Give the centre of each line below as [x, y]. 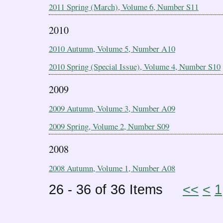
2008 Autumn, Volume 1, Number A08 [112, 168]
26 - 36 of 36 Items [116, 190]
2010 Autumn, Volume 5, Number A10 [112, 49]
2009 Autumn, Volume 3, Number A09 [112, 108]
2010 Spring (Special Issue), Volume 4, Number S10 [135, 66]
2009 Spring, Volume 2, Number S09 [109, 126]
